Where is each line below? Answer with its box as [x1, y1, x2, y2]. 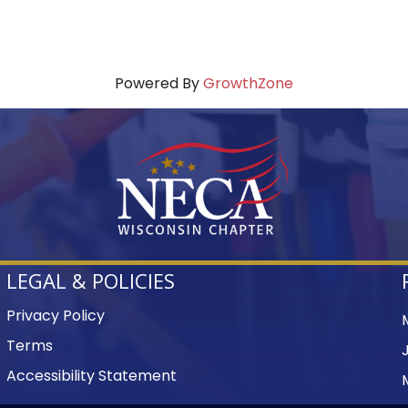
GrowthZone [203, 73, 293, 95]
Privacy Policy [6, 305, 106, 327]
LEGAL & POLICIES [6, 267, 176, 295]
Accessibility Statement [6, 365, 178, 387]
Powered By [115, 73, 203, 95]
